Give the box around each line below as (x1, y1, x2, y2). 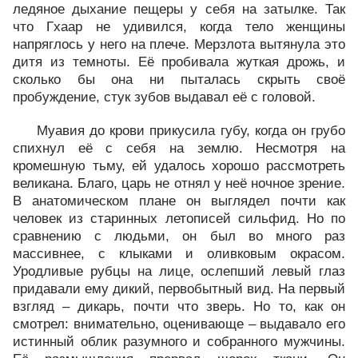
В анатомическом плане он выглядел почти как (13, 193, 345, 209)
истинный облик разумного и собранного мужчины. (13, 334, 345, 349)
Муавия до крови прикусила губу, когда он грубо (37, 123, 345, 138)
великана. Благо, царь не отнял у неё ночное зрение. (13, 176, 345, 191)
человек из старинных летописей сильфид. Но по (13, 211, 345, 226)
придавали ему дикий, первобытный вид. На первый (13, 281, 345, 296)
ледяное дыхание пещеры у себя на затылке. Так (13, 2, 345, 17)
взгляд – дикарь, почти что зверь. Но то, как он (13, 299, 345, 314)
